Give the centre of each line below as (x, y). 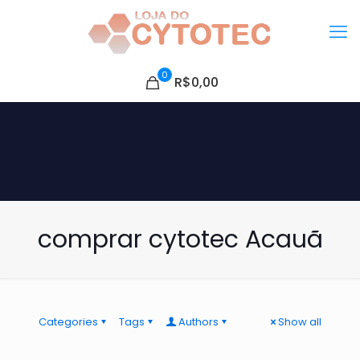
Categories (68, 322)
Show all (300, 322)
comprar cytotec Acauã (180, 239)
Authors (198, 322)
